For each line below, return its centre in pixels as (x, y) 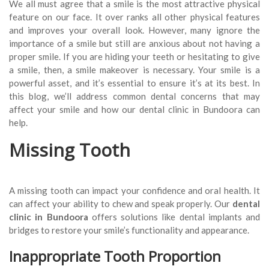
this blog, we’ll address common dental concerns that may (134, 96)
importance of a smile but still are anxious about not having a (134, 44)
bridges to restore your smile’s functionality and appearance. (129, 230)
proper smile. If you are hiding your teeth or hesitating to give (134, 57)
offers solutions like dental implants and (174, 217)
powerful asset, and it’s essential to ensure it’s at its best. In (134, 83)
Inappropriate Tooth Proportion (115, 256)
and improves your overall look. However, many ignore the (134, 30)
